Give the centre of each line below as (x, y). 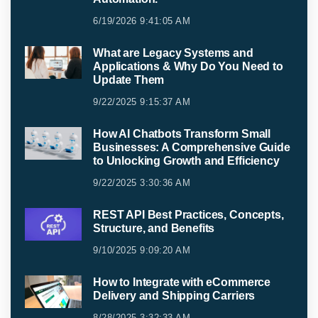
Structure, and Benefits (154, 229)
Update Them (129, 80)
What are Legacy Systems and (173, 53)
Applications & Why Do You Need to (188, 67)
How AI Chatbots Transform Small (182, 134)
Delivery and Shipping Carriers (174, 296)
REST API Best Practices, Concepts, (188, 215)
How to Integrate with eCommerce (182, 283)
